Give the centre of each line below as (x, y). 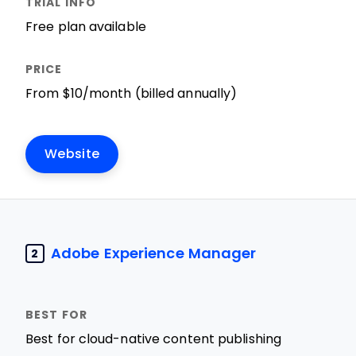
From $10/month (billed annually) (132, 93)
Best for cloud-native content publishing (153, 339)
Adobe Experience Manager (154, 253)
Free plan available (86, 27)
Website (72, 154)
